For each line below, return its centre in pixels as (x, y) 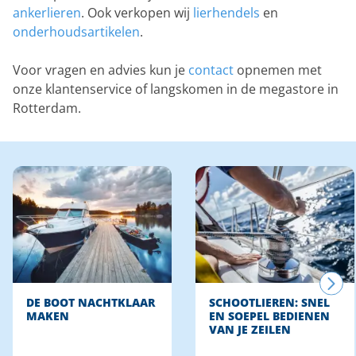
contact (211, 70)
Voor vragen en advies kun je (101, 70)
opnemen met (278, 70)
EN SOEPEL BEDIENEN (269, 317)
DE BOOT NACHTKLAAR (91, 303)
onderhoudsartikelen (76, 31)
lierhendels (226, 12)
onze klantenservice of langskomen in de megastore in (176, 89)
